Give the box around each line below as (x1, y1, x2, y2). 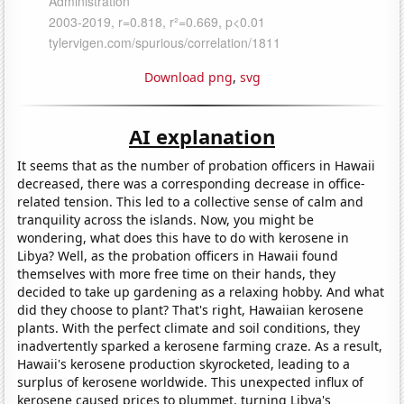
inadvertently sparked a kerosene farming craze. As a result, (17, 336, 383, 354)
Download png (143, 68, 233, 86)
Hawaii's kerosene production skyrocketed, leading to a (17, 354, 351, 372)
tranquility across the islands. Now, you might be (17, 210, 315, 228)
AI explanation (129, 122, 275, 150)
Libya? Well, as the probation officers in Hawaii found (17, 246, 339, 264)
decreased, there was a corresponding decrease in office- (17, 174, 366, 192)
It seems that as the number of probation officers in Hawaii (17, 156, 376, 174)
